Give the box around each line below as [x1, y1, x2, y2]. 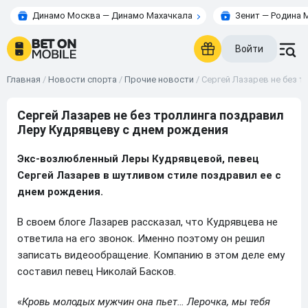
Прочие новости [124, 74, 194, 85]
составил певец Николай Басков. [17, 265, 176, 278]
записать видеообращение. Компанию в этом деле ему [17, 249, 285, 261]
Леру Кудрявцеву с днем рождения [17, 122, 228, 137]
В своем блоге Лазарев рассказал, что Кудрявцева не [17, 216, 278, 228]
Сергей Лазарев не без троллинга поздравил [17, 108, 284, 122]
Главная [7, 74, 41, 85]
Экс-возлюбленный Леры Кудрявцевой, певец [17, 153, 259, 165]
